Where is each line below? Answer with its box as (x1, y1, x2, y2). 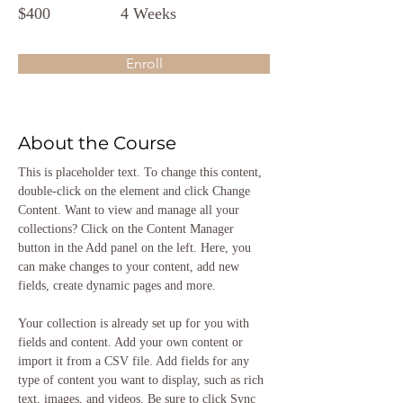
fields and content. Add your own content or (18, 336, 246, 349)
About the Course (18, 132, 176, 154)
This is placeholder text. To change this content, (18, 166, 265, 179)
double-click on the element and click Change (18, 184, 254, 198)
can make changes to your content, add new (18, 260, 243, 273)
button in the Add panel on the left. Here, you (18, 241, 255, 255)
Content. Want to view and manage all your (18, 203, 243, 217)
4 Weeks (121, 4, 176, 22)
